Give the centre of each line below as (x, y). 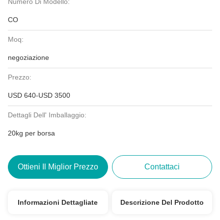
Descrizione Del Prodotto (162, 202)
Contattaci (162, 167)
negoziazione (28, 57)
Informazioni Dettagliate (58, 202)
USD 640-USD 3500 (39, 95)
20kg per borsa (31, 133)
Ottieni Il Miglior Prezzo (58, 167)
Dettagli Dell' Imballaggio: (47, 115)
